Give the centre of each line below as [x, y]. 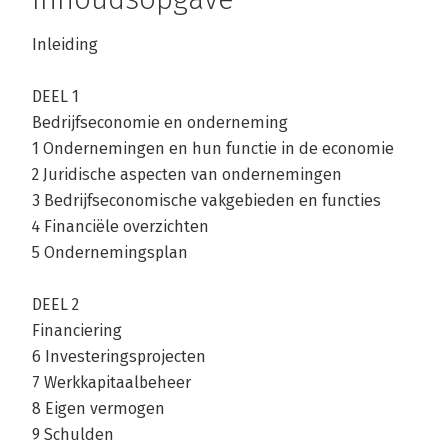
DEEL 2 [55, 305]
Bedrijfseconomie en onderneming [160, 123]
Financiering [77, 331]
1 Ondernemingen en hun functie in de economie [213, 149]
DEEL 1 [55, 97]
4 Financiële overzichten [120, 227]
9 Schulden [73, 435]
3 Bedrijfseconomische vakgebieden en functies [206, 201]
